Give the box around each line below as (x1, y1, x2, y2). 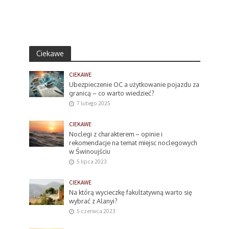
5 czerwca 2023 (77, 207, 116, 215)
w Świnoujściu (69, 147, 111, 155)
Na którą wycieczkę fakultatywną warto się (69, 188, 193, 196)
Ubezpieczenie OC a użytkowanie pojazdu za (69, 80, 200, 88)
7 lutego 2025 (77, 99, 111, 107)
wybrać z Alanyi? (69, 196, 118, 205)
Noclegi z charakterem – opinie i (69, 129, 163, 138)
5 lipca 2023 (77, 157, 107, 165)
